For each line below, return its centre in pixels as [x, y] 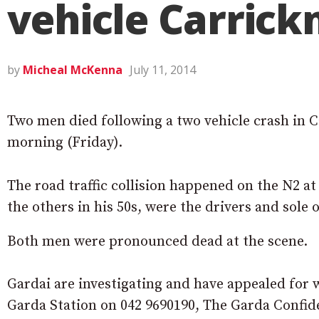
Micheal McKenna [73, 70]
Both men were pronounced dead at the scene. [157, 242]
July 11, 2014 [163, 70]
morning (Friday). [65, 143]
